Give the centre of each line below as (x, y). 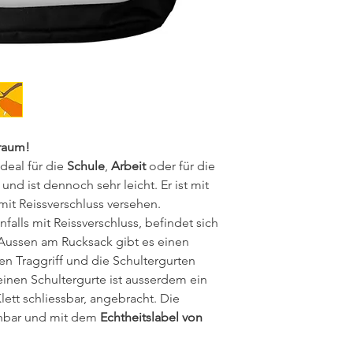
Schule (86, 166)
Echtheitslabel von (151, 317)
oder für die (180, 166)
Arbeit (128, 166)
